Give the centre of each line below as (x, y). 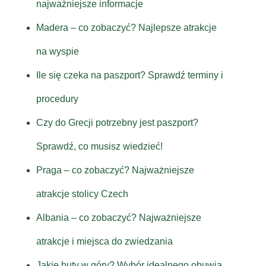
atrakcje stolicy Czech (82, 194)
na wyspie (57, 52)
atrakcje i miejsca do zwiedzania (104, 242)
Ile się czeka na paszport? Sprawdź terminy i (129, 75)
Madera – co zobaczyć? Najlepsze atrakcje (126, 28)
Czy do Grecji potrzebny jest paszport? (117, 123)
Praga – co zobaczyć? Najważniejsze (115, 170)
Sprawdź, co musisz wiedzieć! (99, 147)
